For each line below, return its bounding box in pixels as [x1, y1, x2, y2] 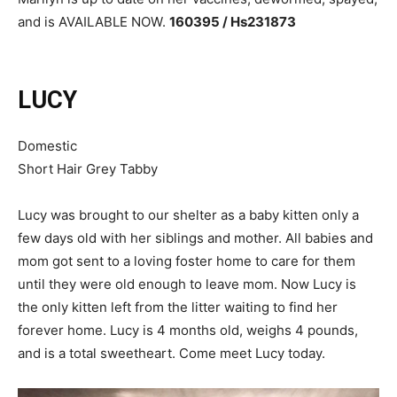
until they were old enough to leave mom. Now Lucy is [18, 275, 356, 292]
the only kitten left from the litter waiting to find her [18, 298, 338, 315]
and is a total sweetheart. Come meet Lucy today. [18, 344, 325, 362]
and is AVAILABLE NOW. [18, 12, 169, 30]
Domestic [18, 136, 77, 154]
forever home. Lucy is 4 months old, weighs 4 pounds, [18, 321, 358, 339]
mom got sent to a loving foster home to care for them [18, 252, 355, 269]
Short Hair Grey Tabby [18, 160, 158, 177]
